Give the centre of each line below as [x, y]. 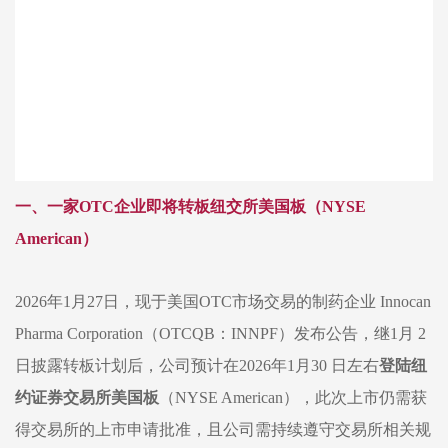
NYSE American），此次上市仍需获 [301, 397]
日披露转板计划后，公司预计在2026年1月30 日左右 [197, 365]
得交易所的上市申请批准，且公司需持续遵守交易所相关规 [223, 429]
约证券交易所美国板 [87, 397]
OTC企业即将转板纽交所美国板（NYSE [222, 206]
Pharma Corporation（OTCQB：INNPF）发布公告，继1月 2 [220, 333]
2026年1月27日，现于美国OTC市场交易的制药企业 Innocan [223, 301]
